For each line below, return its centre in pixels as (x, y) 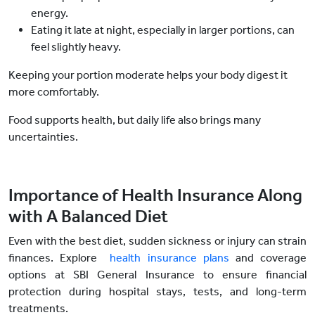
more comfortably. (54, 92)
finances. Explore (59, 258)
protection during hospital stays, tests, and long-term (157, 292)
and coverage (268, 258)
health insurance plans (169, 258)
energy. (50, 13)
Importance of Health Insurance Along (155, 196)
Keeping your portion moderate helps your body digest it (148, 75)
